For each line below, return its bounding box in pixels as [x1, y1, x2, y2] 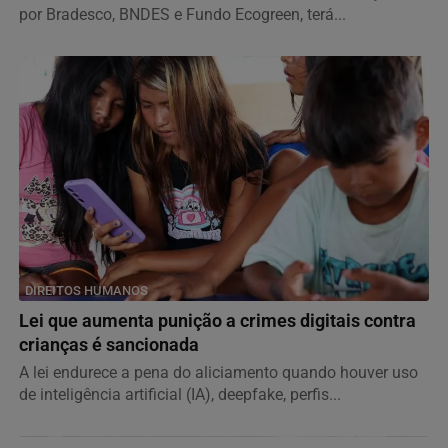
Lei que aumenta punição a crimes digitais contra [19, 310, 416, 331]
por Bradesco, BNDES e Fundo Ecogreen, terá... [19, 4, 346, 24]
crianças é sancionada [19, 334, 199, 355]
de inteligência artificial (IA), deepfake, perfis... [19, 384, 341, 404]
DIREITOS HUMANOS [25, 282, 148, 298]
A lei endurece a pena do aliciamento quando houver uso [19, 362, 418, 382]
